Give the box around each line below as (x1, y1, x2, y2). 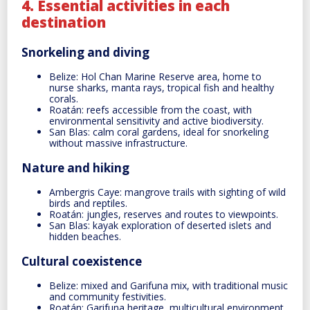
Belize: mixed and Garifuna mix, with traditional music (49, 278, 288, 292)
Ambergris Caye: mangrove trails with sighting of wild (49, 185, 286, 199)
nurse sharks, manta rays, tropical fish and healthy (49, 80, 274, 94)
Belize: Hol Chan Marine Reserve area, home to (49, 69, 262, 83)
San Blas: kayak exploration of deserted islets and (49, 218, 271, 232)
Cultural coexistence (21, 253, 142, 269)
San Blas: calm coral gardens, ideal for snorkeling (49, 125, 268, 138)
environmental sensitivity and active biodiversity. (49, 113, 264, 127)
